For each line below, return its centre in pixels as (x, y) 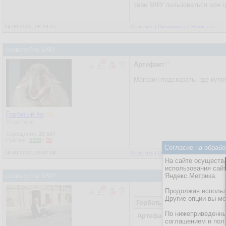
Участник (20, 122)
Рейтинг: (18, 140)
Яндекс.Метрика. (191, 176)
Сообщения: (22, 134)
